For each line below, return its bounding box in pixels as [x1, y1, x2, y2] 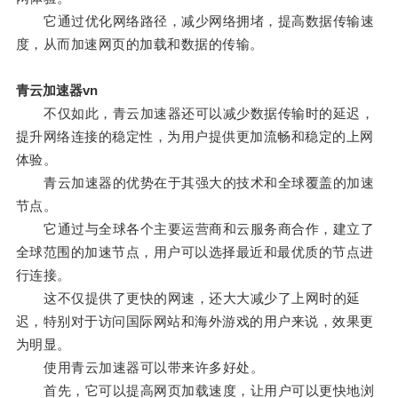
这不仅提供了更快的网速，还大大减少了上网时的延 [15, 291, 361, 306]
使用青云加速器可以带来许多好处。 [15, 360, 265, 376]
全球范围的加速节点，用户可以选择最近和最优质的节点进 [15, 244, 374, 260]
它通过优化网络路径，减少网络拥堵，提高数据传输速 [15, 13, 375, 29]
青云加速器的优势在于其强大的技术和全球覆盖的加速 [15, 175, 375, 191]
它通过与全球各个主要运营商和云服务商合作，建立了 [15, 221, 375, 237]
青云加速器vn [15, 83, 98, 99]
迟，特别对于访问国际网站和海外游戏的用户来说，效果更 [15, 314, 374, 330]
